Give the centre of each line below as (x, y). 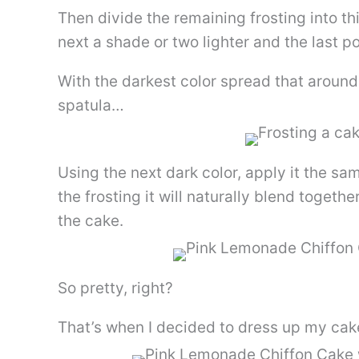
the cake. (91, 221)
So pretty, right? (115, 288)
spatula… (91, 106)
